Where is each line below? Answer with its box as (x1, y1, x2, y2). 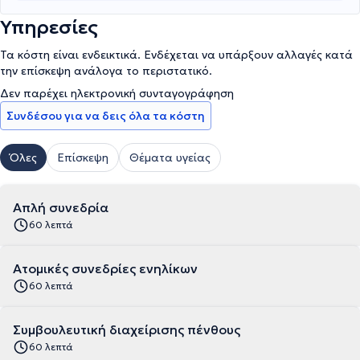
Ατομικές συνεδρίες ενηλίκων (13, 260, 198, 277)
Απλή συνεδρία (13, 199, 108, 216)
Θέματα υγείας (129, 150, 211, 166)
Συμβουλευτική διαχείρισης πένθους (13, 321, 240, 338)
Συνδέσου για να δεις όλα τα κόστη (6, 108, 205, 124)
